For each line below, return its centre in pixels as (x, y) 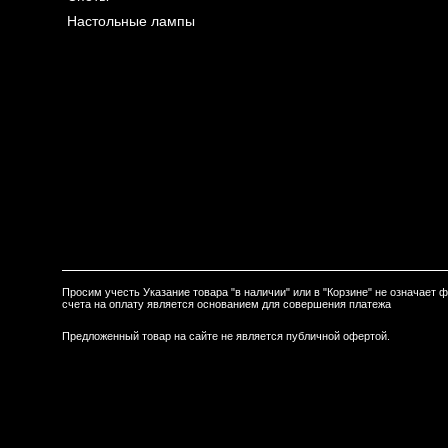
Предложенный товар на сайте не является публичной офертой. (226, 336)
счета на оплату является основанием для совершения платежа (226, 304)
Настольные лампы (131, 22)
